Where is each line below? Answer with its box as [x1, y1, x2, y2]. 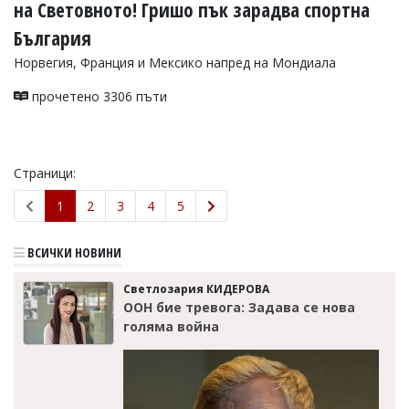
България [14, 26, 91, 52]
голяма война [123, 318, 219, 336]
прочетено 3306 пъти [28, 88, 167, 106]
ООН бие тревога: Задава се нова [123, 299, 355, 317]
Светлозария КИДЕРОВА [123, 281, 269, 298]
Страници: [14, 164, 76, 183]
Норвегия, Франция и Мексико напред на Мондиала [14, 54, 336, 72]
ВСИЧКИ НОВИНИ [25, 244, 121, 262]
